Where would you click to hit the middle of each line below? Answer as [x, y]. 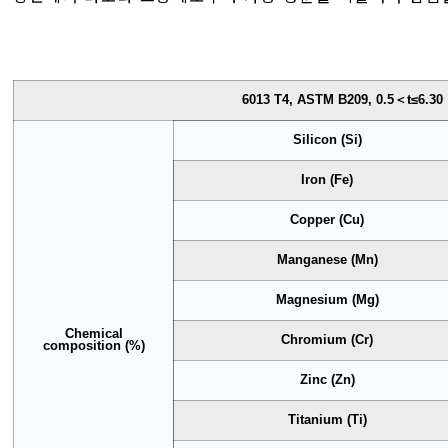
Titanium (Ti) [327, 419]
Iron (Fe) [327, 179]
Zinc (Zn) [327, 379]
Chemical [93, 333]
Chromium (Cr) [327, 339]
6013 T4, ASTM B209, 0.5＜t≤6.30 [342, 99]
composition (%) [93, 345]
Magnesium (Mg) [327, 299]
